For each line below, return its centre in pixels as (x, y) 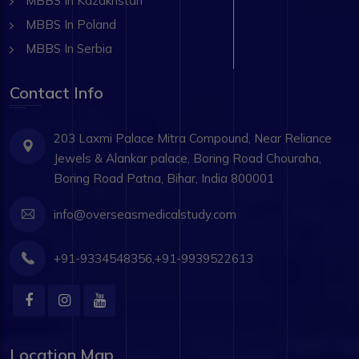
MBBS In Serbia (69, 48)
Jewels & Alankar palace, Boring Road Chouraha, (188, 158)
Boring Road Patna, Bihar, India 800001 (164, 178)
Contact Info (56, 92)
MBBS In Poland (71, 24)
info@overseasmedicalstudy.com (145, 214)
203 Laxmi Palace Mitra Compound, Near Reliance (193, 138)
